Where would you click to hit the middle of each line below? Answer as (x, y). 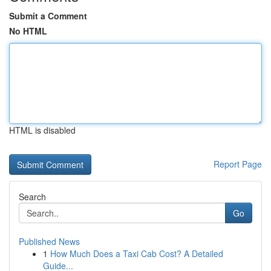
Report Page (238, 164)
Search (32, 197)
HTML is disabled (42, 130)
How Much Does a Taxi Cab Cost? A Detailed (137, 253)
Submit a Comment (48, 16)
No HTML (28, 31)
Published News (49, 241)
